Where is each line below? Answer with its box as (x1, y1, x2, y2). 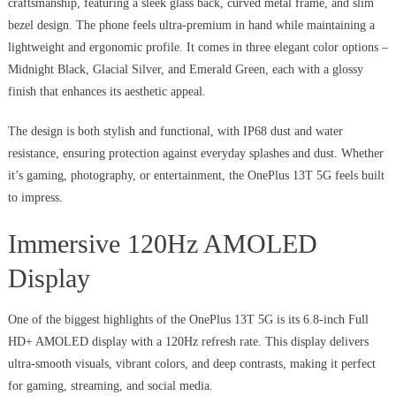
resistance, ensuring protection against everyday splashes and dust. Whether (7, 147, 384, 161)
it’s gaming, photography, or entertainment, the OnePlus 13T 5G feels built (7, 169, 385, 183)
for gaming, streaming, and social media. (7, 379, 213, 393)
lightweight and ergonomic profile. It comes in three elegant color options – (7, 41, 388, 55)
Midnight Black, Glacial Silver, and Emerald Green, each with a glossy (7, 63, 363, 77)
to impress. (7, 191, 63, 205)
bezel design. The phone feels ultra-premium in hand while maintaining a (7, 19, 375, 33)
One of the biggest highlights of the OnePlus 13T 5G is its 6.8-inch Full (7, 313, 369, 327)
